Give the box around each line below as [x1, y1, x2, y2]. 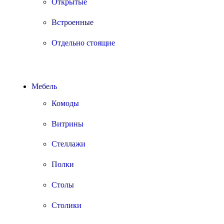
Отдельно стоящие [51, 38, 115, 47]
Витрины [51, 119, 83, 128]
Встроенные [51, 17, 93, 26]
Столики [51, 201, 81, 210]
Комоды [51, 98, 79, 107]
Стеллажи [51, 139, 85, 148]
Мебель [31, 81, 57, 90]
